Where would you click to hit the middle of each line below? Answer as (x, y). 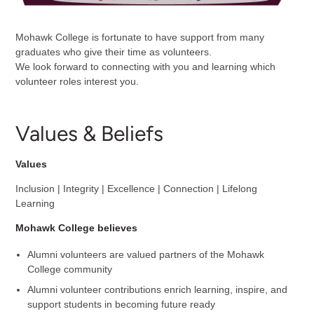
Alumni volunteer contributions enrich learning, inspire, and (158, 289)
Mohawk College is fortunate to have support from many (139, 37)
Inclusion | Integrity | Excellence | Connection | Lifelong (136, 188)
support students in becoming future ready (122, 304)
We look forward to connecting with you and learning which (145, 67)
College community (70, 269)
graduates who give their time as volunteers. (113, 52)
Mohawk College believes (76, 227)
